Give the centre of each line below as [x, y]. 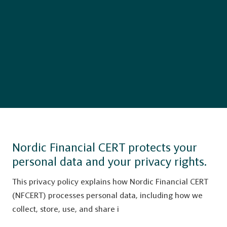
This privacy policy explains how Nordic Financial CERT [110, 182]
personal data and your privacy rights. [109, 162]
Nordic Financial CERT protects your [105, 147]
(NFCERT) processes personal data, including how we [107, 195]
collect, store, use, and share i [66, 209]
